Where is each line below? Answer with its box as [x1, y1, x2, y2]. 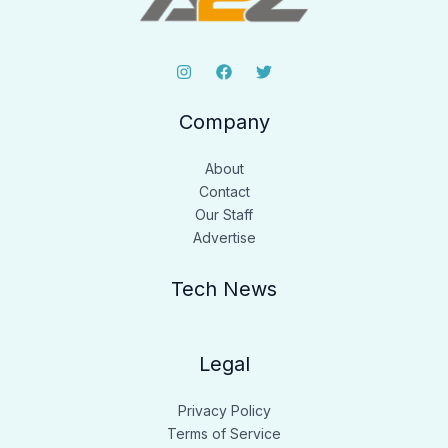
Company [178, 110, 270, 135]
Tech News [171, 277, 277, 302]
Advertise [192, 229, 256, 247]
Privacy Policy [177, 402, 271, 420]
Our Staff [195, 206, 253, 224]
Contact [198, 183, 250, 201]
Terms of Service [167, 425, 281, 443]
